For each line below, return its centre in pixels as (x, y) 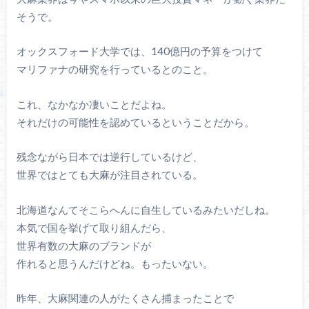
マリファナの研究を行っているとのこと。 (114, 69)
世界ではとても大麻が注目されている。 (109, 175)
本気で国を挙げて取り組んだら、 (94, 227)
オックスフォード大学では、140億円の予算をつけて (139, 51)
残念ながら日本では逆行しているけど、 (109, 157)
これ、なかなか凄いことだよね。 (94, 104)
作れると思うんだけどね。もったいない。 (114, 263)
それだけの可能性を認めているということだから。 (135, 122)
